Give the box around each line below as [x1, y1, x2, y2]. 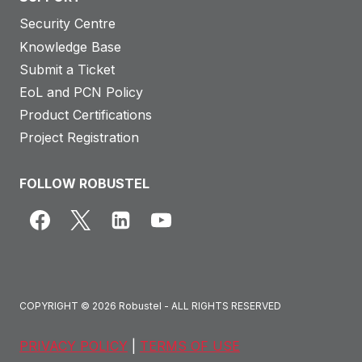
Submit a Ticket [19, 61, 115, 78]
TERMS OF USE [140, 338, 240, 354]
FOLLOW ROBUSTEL [19, 175, 149, 192]
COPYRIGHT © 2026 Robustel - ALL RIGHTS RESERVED [19, 300, 281, 312]
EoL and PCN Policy [19, 84, 143, 101]
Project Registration [19, 129, 139, 146]
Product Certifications [19, 107, 152, 124]
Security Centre [19, 15, 116, 32]
